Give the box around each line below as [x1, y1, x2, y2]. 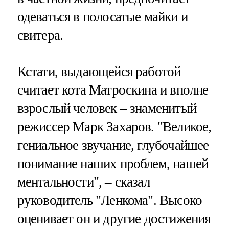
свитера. [17, 27, 63, 43]
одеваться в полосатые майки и [17, 9, 188, 25]
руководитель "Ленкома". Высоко [17, 192, 202, 208]
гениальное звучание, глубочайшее [17, 137, 209, 153]
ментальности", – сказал [17, 174, 150, 190]
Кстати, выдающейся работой [17, 63, 181, 79]
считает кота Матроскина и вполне [17, 82, 209, 98]
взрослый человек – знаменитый [17, 100, 196, 116]
